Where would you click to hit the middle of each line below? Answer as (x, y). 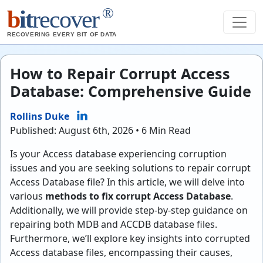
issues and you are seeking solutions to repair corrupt (130, 168)
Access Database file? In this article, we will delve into (127, 182)
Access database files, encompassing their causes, (121, 252)
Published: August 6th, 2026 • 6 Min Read (100, 130)
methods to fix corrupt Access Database (138, 196)
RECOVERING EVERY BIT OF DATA (62, 34)
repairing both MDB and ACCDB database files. (114, 224)
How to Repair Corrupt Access (120, 73)
